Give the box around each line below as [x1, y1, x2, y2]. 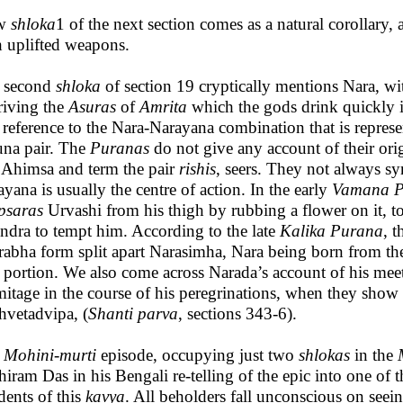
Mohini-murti [4, 345, 96, 364]
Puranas [90, 139, 149, 157]
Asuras [68, 97, 116, 116]
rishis [179, 159, 216, 178]
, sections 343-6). [178, 304, 297, 323]
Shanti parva [88, 304, 178, 323]
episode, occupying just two [96, 345, 299, 364]
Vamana [332, 180, 390, 199]
